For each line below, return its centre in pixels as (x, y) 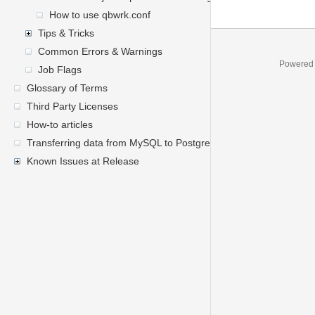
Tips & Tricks (66, 33)
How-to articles (60, 124)
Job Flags (60, 70)
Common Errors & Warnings (100, 51)
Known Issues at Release (83, 161)
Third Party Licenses (72, 106)
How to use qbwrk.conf (100, 15)
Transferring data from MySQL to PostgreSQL (128, 143)
